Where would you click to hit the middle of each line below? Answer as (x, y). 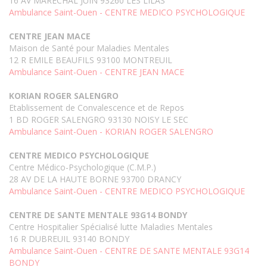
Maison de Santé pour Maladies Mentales (89, 48)
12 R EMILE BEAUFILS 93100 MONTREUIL (91, 60)
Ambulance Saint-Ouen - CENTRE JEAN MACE (97, 72)
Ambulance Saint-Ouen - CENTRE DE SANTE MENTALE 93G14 (129, 251)
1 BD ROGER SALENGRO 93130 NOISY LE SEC (99, 120)
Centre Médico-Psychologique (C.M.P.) (83, 167)
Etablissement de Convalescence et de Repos (97, 108)
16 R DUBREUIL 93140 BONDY (69, 239)
